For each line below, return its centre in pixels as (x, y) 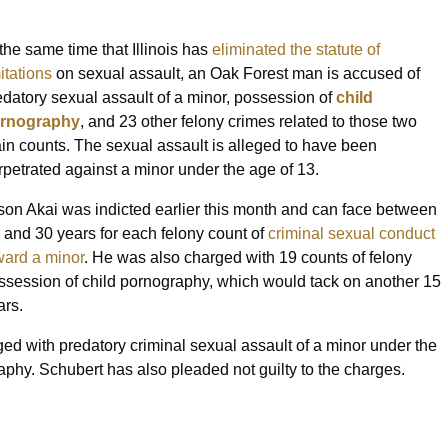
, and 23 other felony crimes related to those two (248, 122)
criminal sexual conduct (351, 234)
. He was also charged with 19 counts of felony (248, 258)
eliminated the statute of (296, 50)
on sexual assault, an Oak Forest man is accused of (236, 74)
